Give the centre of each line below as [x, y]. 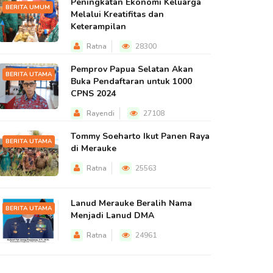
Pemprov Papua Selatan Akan [132, 69]
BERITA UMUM [28, 7]
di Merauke [94, 148]
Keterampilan [98, 27]
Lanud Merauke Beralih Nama [131, 203]
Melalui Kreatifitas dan [117, 14]
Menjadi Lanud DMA [112, 215]
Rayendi [101, 113]
